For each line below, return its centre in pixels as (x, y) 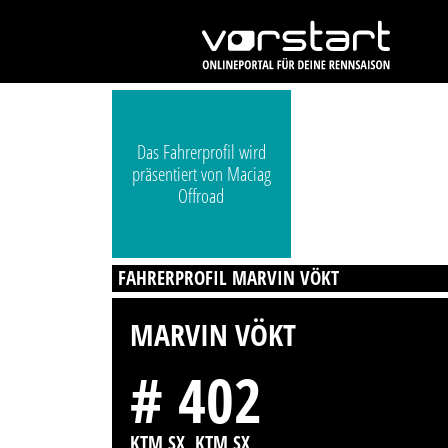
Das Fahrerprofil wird (201, 152)
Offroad (201, 196)
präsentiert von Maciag (201, 174)
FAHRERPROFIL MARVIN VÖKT (229, 277)
